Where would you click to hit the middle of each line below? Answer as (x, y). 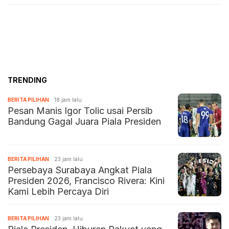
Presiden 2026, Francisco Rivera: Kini (86, 181)
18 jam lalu (68, 100)
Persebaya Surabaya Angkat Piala (80, 170)
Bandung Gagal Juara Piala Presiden (84, 122)
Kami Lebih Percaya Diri (58, 192)
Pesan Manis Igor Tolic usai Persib (80, 111)
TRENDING (27, 80)
